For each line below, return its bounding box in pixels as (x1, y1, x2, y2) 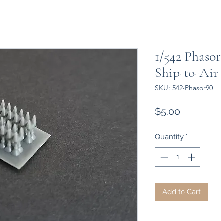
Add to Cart (162, 187, 201, 196)
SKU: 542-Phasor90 (155, 83, 213, 92)
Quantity (155, 132, 184, 141)
